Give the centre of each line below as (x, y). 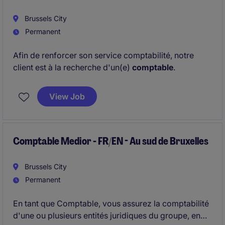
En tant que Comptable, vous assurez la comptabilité (111, 203)
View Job (67, 96)
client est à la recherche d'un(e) (72, 67)
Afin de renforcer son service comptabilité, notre (103, 55)
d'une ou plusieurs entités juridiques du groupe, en (107, 215)
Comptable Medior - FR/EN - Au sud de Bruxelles (111, 141)
